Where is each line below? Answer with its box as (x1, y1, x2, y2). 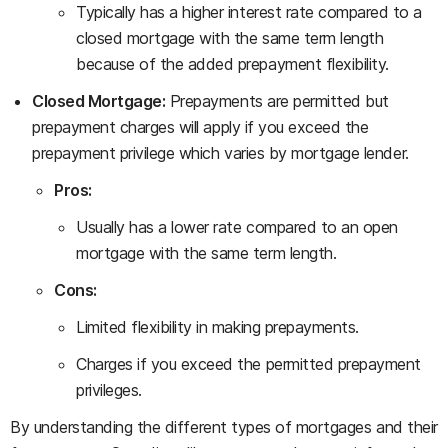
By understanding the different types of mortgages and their (10, 417, 438, 438)
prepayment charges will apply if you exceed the (32, 117, 369, 138)
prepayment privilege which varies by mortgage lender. (32, 143, 409, 164)
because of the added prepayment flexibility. (76, 54, 389, 75)
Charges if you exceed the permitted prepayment (76, 354, 421, 375)
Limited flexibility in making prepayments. (76, 317, 359, 338)
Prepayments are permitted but (165, 91, 389, 112)
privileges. (76, 380, 142, 401)
